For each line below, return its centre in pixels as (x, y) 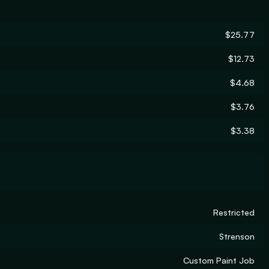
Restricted (234, 212)
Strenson (237, 236)
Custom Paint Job (219, 260)
